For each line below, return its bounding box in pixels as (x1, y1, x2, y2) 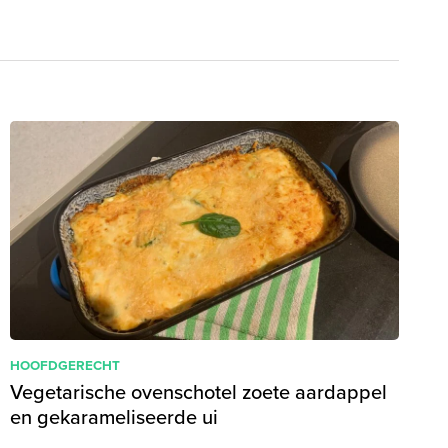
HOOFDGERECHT (10, 354, 121, 375)
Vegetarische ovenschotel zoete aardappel (10, 376, 388, 407)
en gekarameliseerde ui (10, 401, 219, 432)
